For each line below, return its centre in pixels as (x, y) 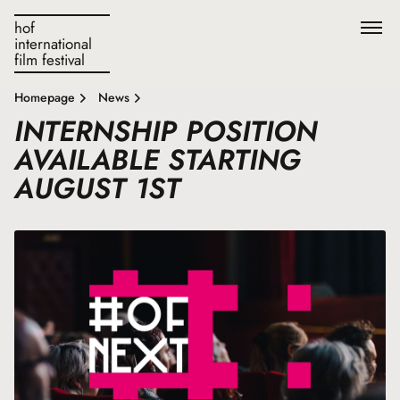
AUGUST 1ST (97, 188)
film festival (50, 60)
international (53, 44)
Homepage (45, 97)
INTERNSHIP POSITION (166, 131)
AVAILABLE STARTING (158, 160)
